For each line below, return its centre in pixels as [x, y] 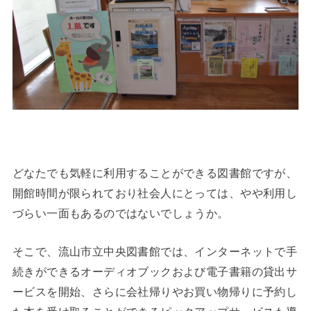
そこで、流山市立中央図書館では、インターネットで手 [155, 252]
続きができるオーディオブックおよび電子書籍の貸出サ [155, 272]
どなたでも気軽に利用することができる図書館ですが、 [155, 173]
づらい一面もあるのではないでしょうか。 [120, 213]
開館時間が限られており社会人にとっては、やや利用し [155, 193]
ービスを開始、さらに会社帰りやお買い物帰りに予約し [155, 292]
